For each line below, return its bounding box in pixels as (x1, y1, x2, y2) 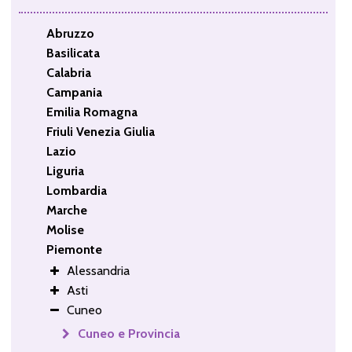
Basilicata (46, 45, 100, 60)
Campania (46, 84, 102, 100)
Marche (46, 202, 87, 218)
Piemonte (46, 241, 102, 257)
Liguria (46, 163, 84, 178)
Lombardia (46, 182, 107, 198)
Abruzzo (46, 25, 94, 41)
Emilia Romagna (46, 104, 137, 119)
